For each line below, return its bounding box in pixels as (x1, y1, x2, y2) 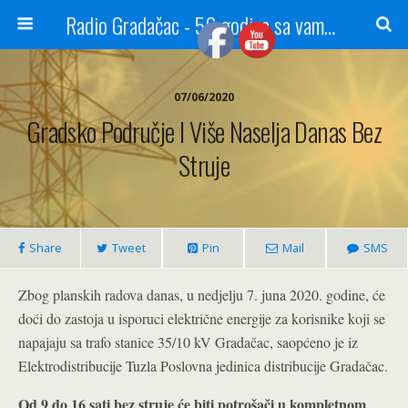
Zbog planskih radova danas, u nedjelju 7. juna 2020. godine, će (18, 285, 385, 304)
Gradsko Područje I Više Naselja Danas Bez (25, 112, 382, 150)
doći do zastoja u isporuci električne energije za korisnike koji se (18, 309, 385, 328)
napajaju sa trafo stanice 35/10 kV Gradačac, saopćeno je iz (18, 332, 358, 352)
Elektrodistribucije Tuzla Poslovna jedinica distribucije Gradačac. (18, 356, 388, 375)
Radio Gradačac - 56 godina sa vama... (323, 8, 335, 41)
